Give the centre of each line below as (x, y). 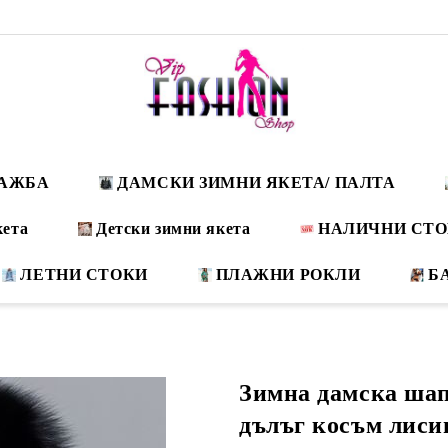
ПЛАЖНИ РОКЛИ (288, 274)
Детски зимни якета (173, 228)
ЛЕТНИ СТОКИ (84, 274)
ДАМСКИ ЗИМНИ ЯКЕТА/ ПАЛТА (256, 182)
